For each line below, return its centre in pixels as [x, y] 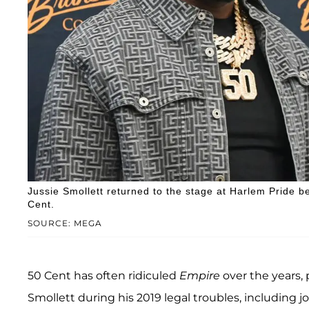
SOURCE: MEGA [65, 223]
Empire [201, 275]
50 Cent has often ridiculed [103, 275]
